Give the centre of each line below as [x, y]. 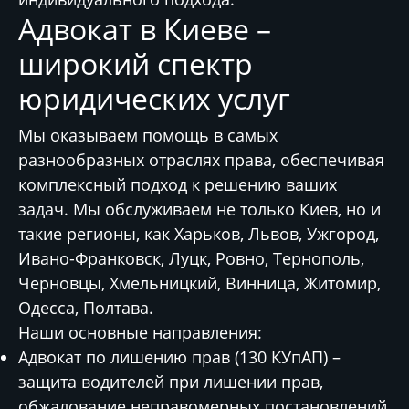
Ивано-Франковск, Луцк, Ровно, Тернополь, [191, 258]
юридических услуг [154, 98]
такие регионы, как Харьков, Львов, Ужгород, [199, 234]
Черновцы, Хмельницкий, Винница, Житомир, [199, 283]
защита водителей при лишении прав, [171, 382]
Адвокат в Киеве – [145, 29]
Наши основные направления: [140, 332]
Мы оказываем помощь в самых [148, 135]
